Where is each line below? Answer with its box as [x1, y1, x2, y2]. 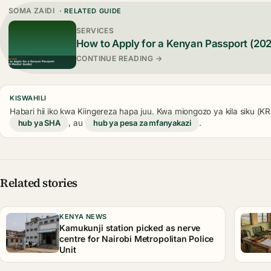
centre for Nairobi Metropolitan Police [59, 233, 214, 244]
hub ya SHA [18, 118, 60, 128]
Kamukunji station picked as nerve [59, 223, 201, 233]
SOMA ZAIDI [8, 6, 55, 16]
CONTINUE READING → [76, 53, 163, 63]
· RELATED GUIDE [57, 7, 122, 16]
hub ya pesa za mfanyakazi [93, 118, 191, 128]
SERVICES [76, 26, 114, 36]
